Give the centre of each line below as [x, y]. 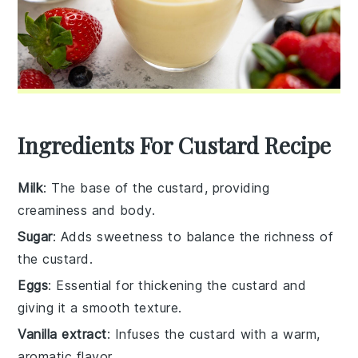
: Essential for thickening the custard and [177, 285]
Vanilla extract [62, 334]
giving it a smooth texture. [100, 307]
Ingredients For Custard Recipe [175, 145]
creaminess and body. [87, 210]
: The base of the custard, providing [157, 187]
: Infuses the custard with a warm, [213, 334]
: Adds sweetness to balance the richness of [193, 236]
